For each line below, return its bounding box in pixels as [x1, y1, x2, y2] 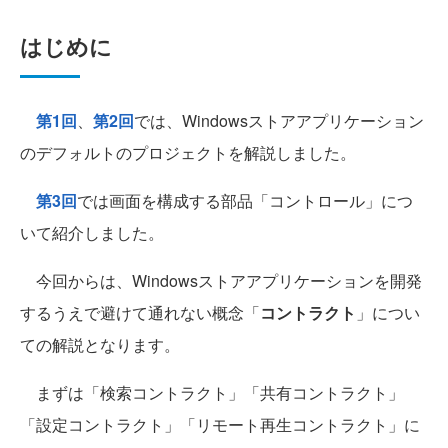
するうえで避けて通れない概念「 [20, 301, 260, 325]
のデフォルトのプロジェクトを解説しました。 [20, 141, 356, 165]
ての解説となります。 [20, 333, 180, 357]
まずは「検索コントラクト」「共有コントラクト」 [20, 381, 404, 405]
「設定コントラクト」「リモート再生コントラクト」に [20, 413, 420, 437]
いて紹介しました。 [20, 221, 164, 245]
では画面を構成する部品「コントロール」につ [77, 189, 413, 213]
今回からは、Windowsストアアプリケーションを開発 [20, 269, 422, 293]
